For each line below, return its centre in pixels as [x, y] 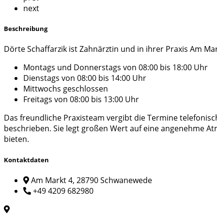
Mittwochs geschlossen [66, 89]
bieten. [16, 139]
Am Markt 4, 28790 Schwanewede [92, 180]
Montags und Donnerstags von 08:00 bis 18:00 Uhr [116, 68]
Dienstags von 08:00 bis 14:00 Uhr [85, 78]
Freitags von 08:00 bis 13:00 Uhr [81, 100]
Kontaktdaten [26, 160]
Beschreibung [26, 29]
